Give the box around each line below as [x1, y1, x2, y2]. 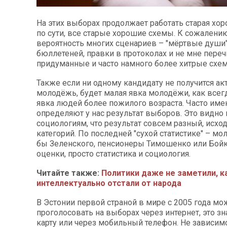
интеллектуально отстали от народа [36, 178, 181, 188]
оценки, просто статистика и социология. [36, 148, 191, 159]
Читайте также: [36, 168, 101, 178]
